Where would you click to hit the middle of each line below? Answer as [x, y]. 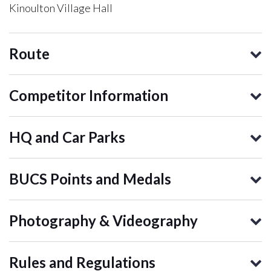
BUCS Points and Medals [90, 179]
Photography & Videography [103, 221]
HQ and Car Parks [67, 137]
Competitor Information [89, 96]
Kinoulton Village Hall [61, 8]
